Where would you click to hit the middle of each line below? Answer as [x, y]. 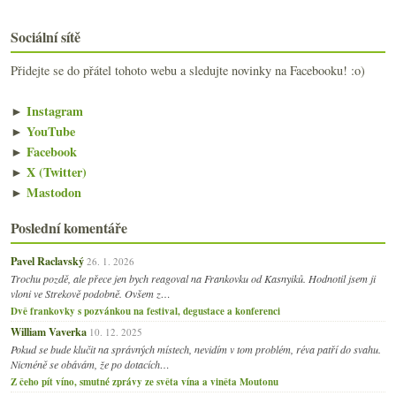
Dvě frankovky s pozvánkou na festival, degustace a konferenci [145, 311]
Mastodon [52, 192]
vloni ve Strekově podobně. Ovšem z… [91, 293]
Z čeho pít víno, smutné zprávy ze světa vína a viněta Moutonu [145, 381]
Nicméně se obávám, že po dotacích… [90, 364]
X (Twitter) [55, 171]
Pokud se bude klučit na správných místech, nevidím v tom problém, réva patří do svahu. [196, 349]
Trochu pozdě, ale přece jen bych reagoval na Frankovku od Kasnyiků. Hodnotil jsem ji [193, 278]
